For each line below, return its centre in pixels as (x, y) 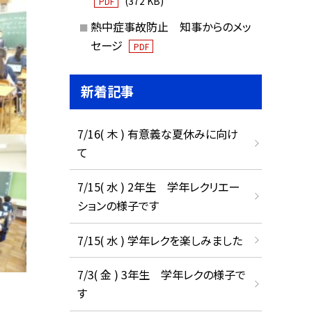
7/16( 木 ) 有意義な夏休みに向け (157, 133)
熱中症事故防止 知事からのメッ (171, 26)
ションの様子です (118, 206)
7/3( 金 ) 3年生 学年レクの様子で (161, 275)
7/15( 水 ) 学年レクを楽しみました (159, 240)
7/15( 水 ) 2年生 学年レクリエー (158, 187)
